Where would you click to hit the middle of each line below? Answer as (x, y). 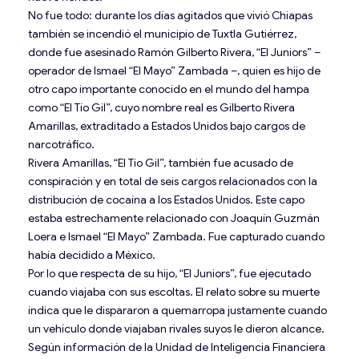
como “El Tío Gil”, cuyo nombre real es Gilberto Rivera (161, 107)
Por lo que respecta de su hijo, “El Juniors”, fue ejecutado (169, 273)
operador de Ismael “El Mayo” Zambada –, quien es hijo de (174, 70)
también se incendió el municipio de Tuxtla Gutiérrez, (162, 33)
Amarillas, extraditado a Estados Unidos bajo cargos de (167, 125)
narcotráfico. (61, 144)
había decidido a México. (92, 254)
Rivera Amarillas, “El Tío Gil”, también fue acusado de (161, 162)
